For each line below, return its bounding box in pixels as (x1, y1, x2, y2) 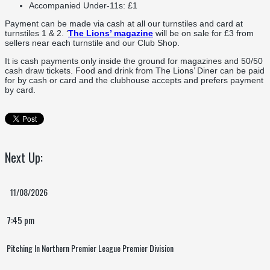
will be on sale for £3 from (153, 28, 254, 38)
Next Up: (5, 148, 43, 166)
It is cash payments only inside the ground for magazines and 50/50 (5, 55, 263, 66)
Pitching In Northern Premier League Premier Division (7, 241, 174, 254)
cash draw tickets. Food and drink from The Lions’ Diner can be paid (5, 65, 265, 75)
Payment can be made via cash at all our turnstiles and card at (5, 18, 243, 28)
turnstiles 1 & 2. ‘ (5, 28, 68, 38)
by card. (5, 84, 36, 95)
